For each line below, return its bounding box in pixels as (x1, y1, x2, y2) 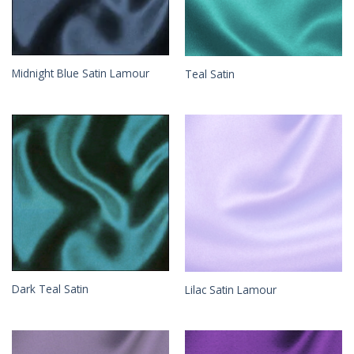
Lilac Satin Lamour (184, 282, 277, 298)
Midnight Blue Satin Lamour (11, 65, 149, 81)
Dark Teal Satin (11, 281, 88, 297)
